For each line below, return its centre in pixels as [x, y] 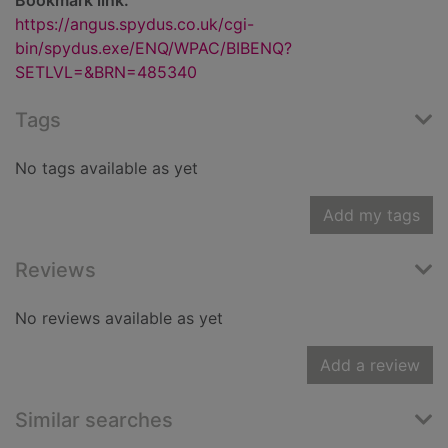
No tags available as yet [106, 168]
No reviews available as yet [119, 318]
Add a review [370, 365]
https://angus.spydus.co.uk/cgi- [134, 24]
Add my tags [371, 215]
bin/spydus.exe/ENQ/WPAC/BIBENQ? [153, 48]
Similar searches [94, 420]
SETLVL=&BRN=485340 [106, 72]
